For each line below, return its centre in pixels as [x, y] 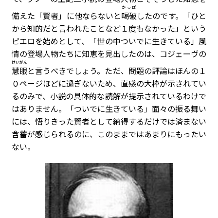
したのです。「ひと [172, 16]
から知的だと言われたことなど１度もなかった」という [109, 28]
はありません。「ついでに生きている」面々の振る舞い [109, 109]
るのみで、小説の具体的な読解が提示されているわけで [109, 96]
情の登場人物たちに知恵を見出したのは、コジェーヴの [109, 54]
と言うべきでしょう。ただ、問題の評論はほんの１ [117, 71]
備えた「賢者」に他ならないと [66, 16]
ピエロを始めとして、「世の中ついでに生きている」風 [109, 41]
